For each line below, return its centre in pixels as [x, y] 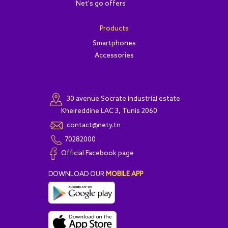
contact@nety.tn [92, 125]
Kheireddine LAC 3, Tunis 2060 [109, 111]
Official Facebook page [97, 154]
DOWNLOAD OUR [76, 174]
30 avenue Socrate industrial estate [122, 99]
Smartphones [114, 44]
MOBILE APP [124, 174]
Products [114, 29]
